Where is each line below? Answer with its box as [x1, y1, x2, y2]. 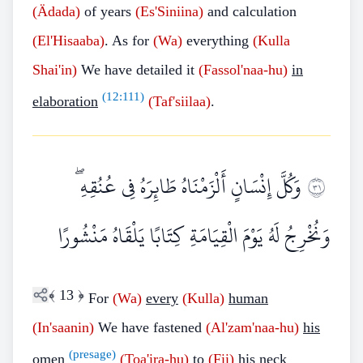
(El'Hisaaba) [32, 32, 105, 49]
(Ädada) [32, 3, 80, 19]
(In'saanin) [32, 319, 94, 335]
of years [80, 3, 135, 19]
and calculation [203, 3, 297, 19]
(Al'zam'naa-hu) [206, 319, 299, 335]
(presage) [69, 348, 116, 361]
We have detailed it [77, 62, 199, 78]
